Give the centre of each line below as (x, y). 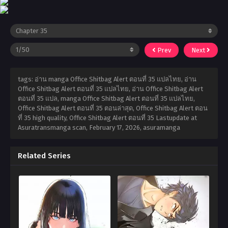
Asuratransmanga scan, (53, 127)
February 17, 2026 (115, 127)
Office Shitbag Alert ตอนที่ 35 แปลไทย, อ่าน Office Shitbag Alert (110, 89)
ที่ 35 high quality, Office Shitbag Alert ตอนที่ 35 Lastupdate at (107, 118)
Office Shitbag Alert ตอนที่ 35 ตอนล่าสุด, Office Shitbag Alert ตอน (113, 108)
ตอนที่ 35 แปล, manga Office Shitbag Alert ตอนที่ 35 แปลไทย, (106, 98)
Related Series (44, 156)
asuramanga (162, 127)
